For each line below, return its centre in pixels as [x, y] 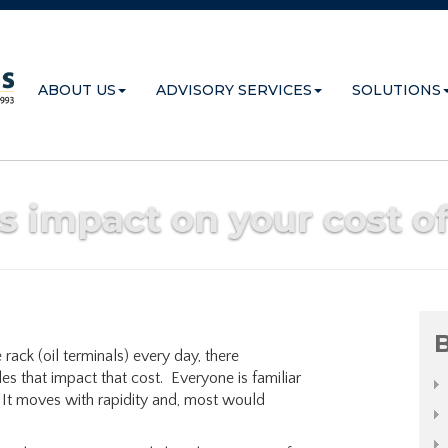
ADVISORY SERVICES [234, 90]
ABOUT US [77, 90]
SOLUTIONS [396, 90]
